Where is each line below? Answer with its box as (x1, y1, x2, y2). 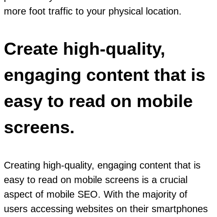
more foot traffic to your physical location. (4, 5, 182, 16)
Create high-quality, (4, 38, 165, 59)
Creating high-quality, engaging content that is (4, 159, 201, 170)
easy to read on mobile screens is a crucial (4, 174, 187, 185)
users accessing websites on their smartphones (4, 203, 208, 214)
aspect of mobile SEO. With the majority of (4, 188, 187, 200)
